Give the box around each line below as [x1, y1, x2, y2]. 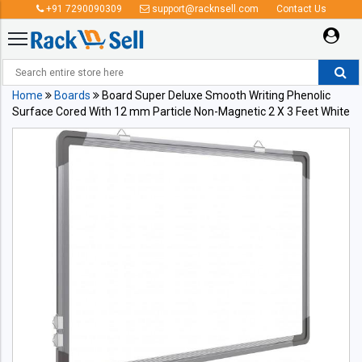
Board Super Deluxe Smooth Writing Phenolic [99, 89, 330, 102]
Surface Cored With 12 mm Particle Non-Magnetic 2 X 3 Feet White [12, 105, 350, 118]
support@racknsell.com [149, 3, 259, 15]
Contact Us [276, 3, 326, 15]
